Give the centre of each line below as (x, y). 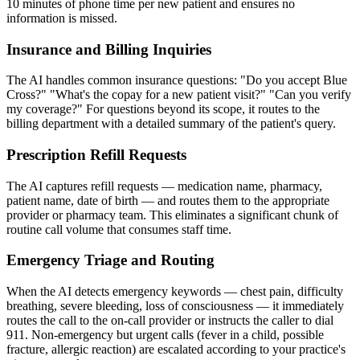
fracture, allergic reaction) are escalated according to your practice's (176, 350)
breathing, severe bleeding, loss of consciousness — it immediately (175, 306)
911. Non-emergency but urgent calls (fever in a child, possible (165, 335)
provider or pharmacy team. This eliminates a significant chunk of (172, 215)
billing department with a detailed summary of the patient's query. (171, 124)
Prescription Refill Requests (96, 154)
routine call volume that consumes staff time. (119, 229)
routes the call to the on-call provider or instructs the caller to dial (170, 321)
